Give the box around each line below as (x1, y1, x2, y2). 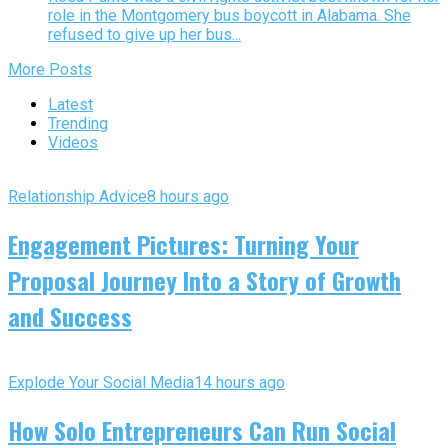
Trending (48, 114, 108, 134)
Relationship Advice (8, 187, 147, 207)
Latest (48, 95, 93, 115)
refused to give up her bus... (48, 25, 241, 45)
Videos (48, 133, 98, 153)
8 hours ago (147, 187, 229, 207)
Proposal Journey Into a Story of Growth (8, 261, 401, 298)
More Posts (8, 60, 92, 80)
